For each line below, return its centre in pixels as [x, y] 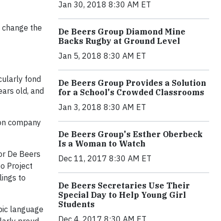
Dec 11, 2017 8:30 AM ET [105, 159]
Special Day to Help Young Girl [122, 195]
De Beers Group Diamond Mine [122, 32]
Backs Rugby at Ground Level [119, 41]
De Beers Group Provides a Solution [132, 83]
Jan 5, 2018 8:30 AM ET [102, 56]
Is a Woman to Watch [102, 144]
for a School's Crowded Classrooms [131, 92]
